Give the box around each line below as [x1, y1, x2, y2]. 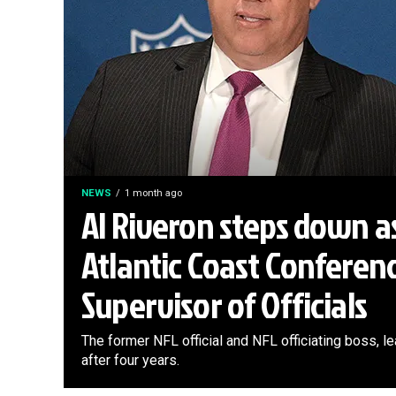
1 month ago [125, 187, 182, 199]
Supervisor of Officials [81, 278, 367, 330]
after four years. [81, 352, 179, 369]
